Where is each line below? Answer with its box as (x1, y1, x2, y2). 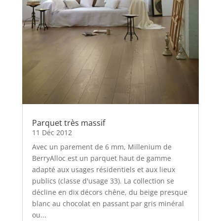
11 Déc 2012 (32, 128, 72, 138)
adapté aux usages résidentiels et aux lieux (32, 165, 175, 175)
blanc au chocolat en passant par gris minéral (32, 199, 184, 209)
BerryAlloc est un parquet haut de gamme (32, 153, 171, 163)
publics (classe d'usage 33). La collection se (32, 176, 174, 186)
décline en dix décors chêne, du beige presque (32, 187, 187, 197)
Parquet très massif (32, 117, 105, 129)
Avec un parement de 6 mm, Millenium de (32, 142, 172, 152)
